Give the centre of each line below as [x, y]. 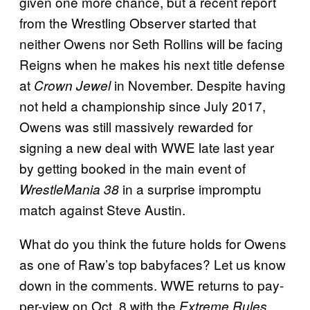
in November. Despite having [200, 84]
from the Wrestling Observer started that [138, 22]
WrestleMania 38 [69, 189]
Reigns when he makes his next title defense [152, 64]
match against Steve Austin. [104, 209]
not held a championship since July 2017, [143, 105]
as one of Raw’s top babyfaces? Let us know [153, 264]
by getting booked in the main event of [133, 167]
